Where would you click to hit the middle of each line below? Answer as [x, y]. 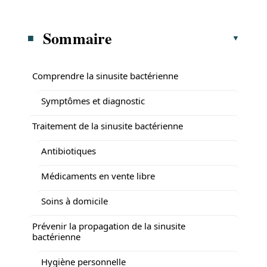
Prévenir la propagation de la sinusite [109, 226]
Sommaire [78, 38]
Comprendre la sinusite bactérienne [105, 75]
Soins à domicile [74, 201]
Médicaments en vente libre [98, 176]
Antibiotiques [69, 150]
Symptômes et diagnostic [93, 100]
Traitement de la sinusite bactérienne [108, 125]
